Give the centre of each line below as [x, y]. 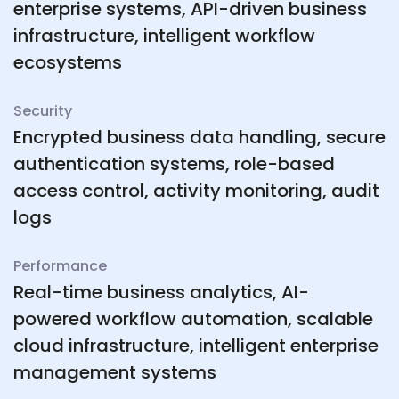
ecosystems [68, 63]
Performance [60, 266]
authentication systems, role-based [174, 164]
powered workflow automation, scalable [193, 319]
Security [43, 111]
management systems [115, 373]
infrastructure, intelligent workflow [164, 36]
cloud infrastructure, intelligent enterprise [196, 346]
